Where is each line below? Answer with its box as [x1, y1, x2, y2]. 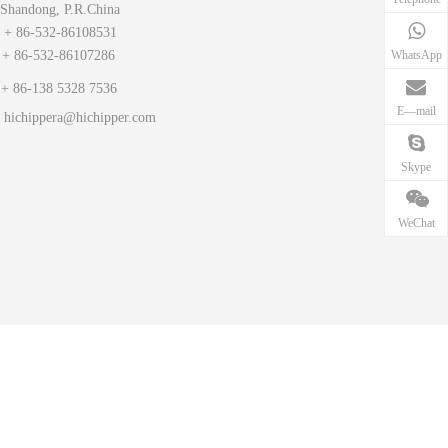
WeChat [397, 215, 435, 230]
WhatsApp [390, 47, 442, 62]
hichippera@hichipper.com [4, 110, 156, 126]
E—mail [396, 103, 436, 118]
